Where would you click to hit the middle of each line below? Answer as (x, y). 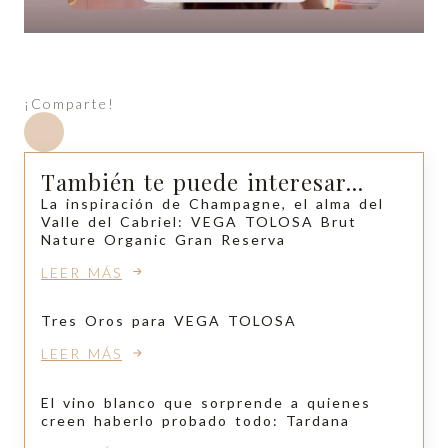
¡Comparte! (69, 103)
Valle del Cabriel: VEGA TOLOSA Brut (199, 221)
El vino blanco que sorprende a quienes (206, 402)
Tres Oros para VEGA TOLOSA (169, 321)
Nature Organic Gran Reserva (163, 239)
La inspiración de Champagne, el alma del (212, 203)
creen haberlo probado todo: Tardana (195, 420)
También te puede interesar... (202, 181)
